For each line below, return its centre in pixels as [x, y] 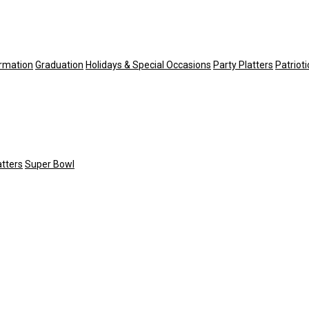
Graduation [59, 64]
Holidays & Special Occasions [148, 64]
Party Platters [243, 64]
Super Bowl [50, 165]
